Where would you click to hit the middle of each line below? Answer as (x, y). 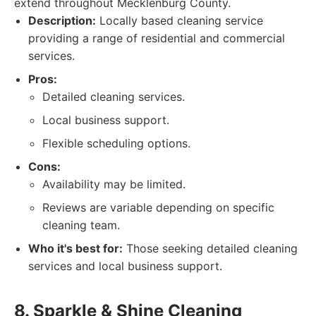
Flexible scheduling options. (116, 143)
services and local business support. (125, 266)
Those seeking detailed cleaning (210, 248)
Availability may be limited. (114, 184)
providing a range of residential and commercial (157, 38)
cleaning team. (81, 225)
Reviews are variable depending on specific (158, 207)
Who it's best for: (75, 248)
